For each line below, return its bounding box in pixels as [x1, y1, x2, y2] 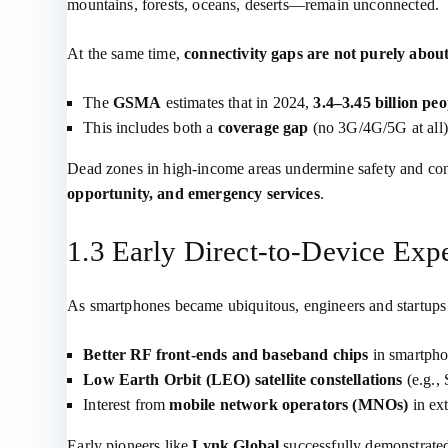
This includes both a [83, 119, 218, 136]
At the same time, [67, 45, 185, 62]
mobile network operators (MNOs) [169, 396, 409, 413]
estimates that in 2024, [161, 94, 314, 111]
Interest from [83, 396, 170, 413]
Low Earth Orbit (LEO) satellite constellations [83, 371, 403, 388]
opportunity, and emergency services [67, 185, 320, 202]
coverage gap [217, 119, 309, 136]
